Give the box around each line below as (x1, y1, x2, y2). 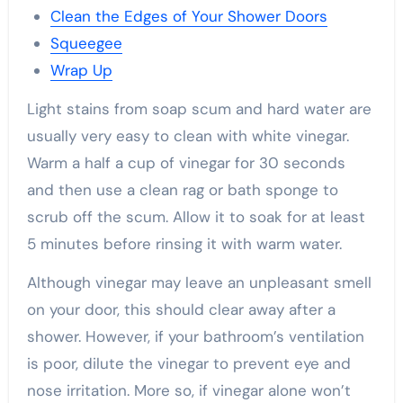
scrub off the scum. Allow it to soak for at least (26, 207, 365, 228)
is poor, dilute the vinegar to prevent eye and (26, 354, 351, 374)
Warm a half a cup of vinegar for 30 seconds (26, 153, 345, 174)
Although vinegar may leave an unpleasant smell (26, 273, 372, 293)
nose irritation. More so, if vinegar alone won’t (26, 381, 351, 401)
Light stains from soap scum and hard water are (26, 99, 372, 120)
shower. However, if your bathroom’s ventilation (26, 327, 364, 347)
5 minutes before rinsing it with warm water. (26, 234, 342, 255)
